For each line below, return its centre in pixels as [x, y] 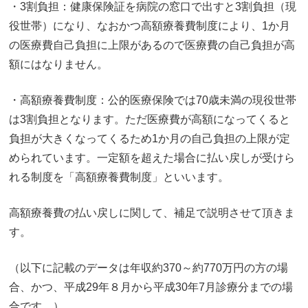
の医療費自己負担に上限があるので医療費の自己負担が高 [152, 45]
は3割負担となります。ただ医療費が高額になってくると [150, 120]
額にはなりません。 [58, 65]
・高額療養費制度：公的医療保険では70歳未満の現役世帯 [153, 100]
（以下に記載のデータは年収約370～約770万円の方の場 [148, 268]
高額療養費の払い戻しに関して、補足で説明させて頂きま [152, 213]
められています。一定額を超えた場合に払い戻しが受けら [152, 158]
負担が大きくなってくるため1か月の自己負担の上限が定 [150, 139]
